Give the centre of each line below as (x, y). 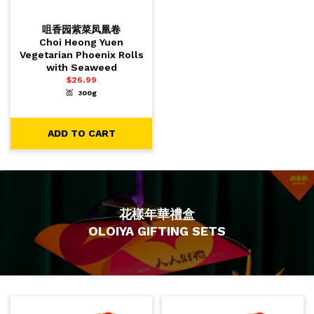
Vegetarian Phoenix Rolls (81, 55)
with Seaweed (81, 68)
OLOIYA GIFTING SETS (157, 231)
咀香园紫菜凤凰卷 (81, 30)
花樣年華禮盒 (157, 214)
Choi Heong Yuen (81, 42)
